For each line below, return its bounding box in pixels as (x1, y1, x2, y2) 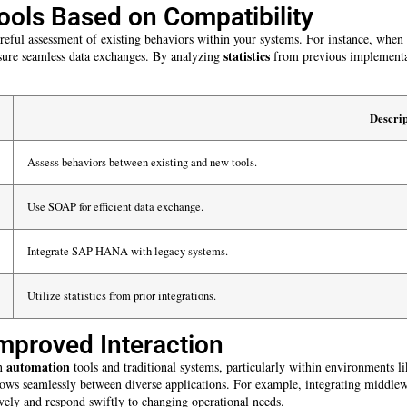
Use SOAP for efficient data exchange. (27, 198, 203, 214)
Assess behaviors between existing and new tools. (27, 154, 257, 170)
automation (6, 356, 70, 376)
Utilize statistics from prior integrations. (27, 287, 216, 303)
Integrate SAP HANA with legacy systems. (27, 243, 228, 259)
